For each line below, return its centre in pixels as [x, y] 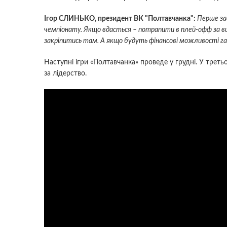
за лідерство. [67, 73]
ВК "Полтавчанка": [165, 18]
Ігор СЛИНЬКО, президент [88, 18]
